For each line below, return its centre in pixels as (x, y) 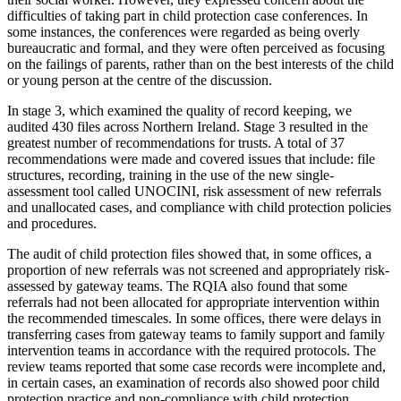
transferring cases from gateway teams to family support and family (196, 334)
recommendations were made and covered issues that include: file (191, 158)
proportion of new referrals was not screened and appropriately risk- (198, 269)
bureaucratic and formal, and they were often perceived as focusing (196, 47)
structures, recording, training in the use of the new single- (171, 175)
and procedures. (52, 223)
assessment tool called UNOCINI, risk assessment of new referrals (194, 191)
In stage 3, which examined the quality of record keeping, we (179, 110)
